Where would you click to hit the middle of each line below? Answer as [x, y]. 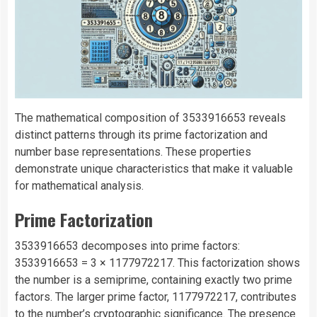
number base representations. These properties [133, 152]
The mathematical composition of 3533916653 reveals [150, 118]
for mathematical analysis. [79, 186]
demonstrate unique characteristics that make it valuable [154, 169]
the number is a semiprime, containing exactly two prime [154, 280]
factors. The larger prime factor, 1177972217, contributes [156, 297]
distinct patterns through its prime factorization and [141, 135]
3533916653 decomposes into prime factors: [127, 246]
